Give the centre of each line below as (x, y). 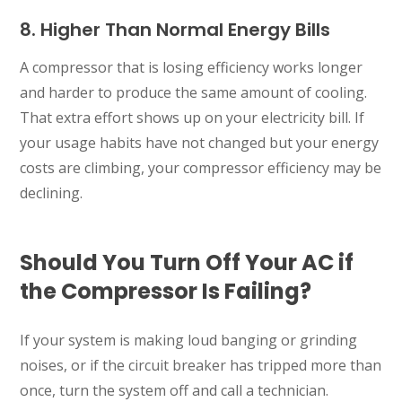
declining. (52, 192)
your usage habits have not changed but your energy (200, 142)
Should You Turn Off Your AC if (187, 262)
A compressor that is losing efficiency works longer (192, 67)
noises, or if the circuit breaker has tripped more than (201, 365)
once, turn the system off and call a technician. (175, 390)
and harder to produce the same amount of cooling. (194, 92)
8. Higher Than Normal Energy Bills (175, 29)
